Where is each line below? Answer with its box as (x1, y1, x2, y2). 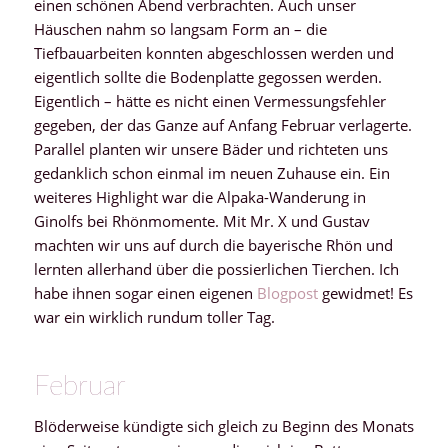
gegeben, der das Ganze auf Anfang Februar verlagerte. (33, 114, 412, 135)
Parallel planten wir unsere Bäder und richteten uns (33, 138, 388, 159)
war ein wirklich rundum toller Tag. (33, 306, 279, 327)
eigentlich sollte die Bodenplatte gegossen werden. (33, 66, 382, 87)
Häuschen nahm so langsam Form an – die (33, 18, 327, 39)
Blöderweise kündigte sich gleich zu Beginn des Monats (33, 415, 414, 436)
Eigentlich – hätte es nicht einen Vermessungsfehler (33, 90, 386, 111)
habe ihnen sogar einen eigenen (33, 282, 257, 303)
